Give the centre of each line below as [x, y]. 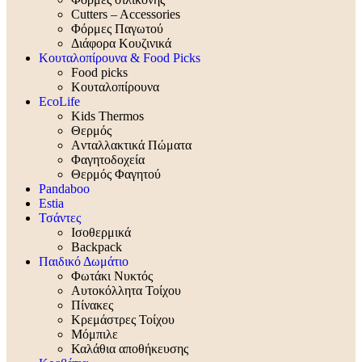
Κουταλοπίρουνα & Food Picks [120, 58]
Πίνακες [92, 305]
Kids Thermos [107, 116]
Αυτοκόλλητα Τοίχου [126, 291]
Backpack [97, 247]
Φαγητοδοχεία [108, 160]
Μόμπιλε [95, 335]
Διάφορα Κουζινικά [121, 44]
